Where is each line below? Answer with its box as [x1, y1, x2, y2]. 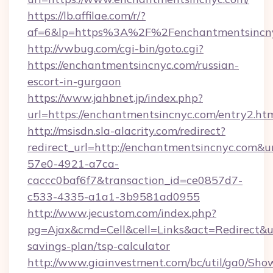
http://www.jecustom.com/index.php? [27, 206, 216, 220]
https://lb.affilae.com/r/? [27, 9, 146, 23]
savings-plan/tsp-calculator [27, 239, 170, 253]
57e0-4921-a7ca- [27, 157, 119, 171]
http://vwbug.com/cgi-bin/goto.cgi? [27, 41, 204, 55]
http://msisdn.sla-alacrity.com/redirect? [27, 124, 225, 138]
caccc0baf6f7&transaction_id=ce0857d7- [27, 173, 243, 187]
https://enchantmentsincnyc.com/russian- [27, 58, 239, 72]
